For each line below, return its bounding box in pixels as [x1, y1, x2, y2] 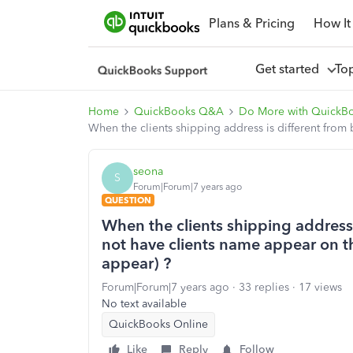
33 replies [239, 281, 289, 294]
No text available [102, 297, 187, 310]
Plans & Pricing [208, 15, 295, 31]
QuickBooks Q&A [134, 105, 224, 118]
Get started [255, 61, 325, 76]
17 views [299, 281, 342, 294]
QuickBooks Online [109, 318, 208, 331]
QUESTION [105, 195, 151, 206]
